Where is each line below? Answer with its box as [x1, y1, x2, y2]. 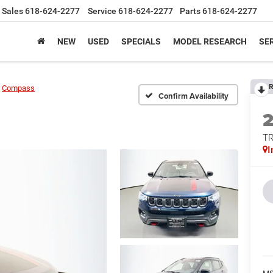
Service [88, 6, 116, 16]
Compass [2, 83, 35, 93]
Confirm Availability [158, 90, 229, 102]
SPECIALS [121, 37, 161, 47]
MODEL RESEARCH [173, 37, 247, 47]
